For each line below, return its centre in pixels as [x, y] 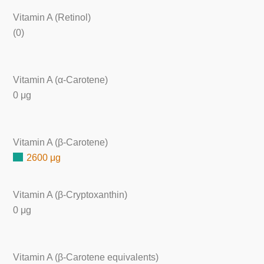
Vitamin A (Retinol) [52, 17]
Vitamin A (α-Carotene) [61, 80]
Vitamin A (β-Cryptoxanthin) [70, 194]
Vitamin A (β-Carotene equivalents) [86, 258]
